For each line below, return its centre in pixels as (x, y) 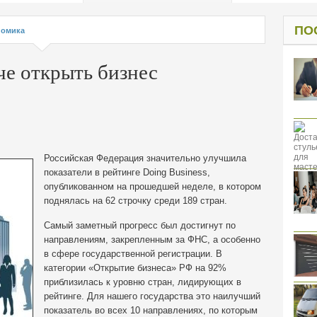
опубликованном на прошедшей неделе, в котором (152, 186)
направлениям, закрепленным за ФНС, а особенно (152, 240)
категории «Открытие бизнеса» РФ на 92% (135, 268)
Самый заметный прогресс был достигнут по (140, 225)
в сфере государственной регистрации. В (133, 254)
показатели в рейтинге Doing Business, (127, 172)
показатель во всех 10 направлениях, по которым (151, 310)
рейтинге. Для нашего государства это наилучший (152, 296)
